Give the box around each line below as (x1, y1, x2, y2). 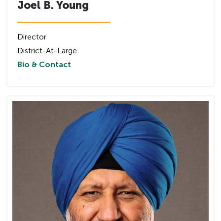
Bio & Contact (17, 59, 71, 69)
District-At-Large (17, 45, 77, 55)
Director (17, 32, 46, 41)
